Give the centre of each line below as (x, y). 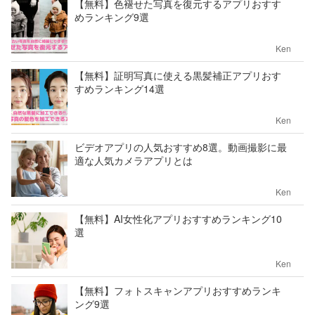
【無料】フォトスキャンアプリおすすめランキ (178, 290)
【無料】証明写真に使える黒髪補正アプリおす (178, 75)
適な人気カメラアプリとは (134, 160)
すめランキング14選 (120, 89)
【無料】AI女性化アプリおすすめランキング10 (178, 219)
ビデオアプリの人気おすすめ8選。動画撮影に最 (181, 147)
